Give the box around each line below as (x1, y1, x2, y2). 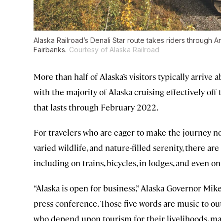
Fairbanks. (34, 45, 67, 54)
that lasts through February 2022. (34, 102, 158, 113)
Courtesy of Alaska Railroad (69, 45, 159, 54)
